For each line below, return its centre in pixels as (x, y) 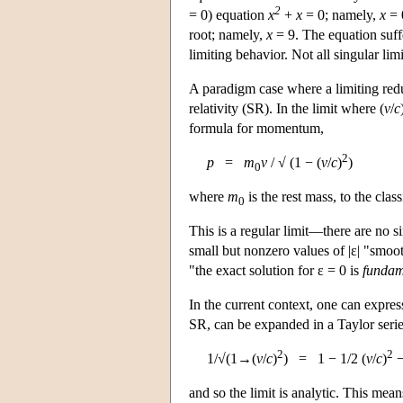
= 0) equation (228, 14)
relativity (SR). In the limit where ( (287, 108)
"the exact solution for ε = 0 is (276, 270)
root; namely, (228, 34)
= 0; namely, (341, 14)
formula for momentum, (256, 128)
